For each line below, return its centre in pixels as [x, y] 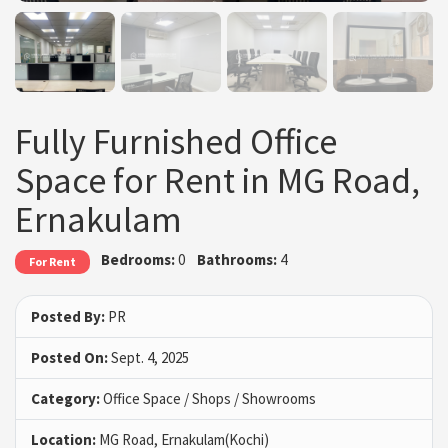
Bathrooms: [236, 260]
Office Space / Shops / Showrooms [208, 398]
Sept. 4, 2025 [148, 357]
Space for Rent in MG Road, [217, 181]
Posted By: [68, 316]
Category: [65, 398]
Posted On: [69, 357]
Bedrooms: [138, 260]
